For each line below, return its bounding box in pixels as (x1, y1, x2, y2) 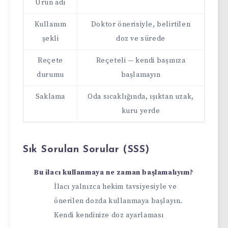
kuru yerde (121, 106, 160, 116)
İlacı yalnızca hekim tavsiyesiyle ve (54, 182, 177, 192)
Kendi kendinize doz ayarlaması (54, 211, 164, 220)
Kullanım (34, 20, 67, 30)
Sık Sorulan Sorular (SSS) (23, 144, 150, 155)
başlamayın (121, 70, 161, 80)
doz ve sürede (116, 34, 165, 44)
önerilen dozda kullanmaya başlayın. (54, 196, 183, 206)
